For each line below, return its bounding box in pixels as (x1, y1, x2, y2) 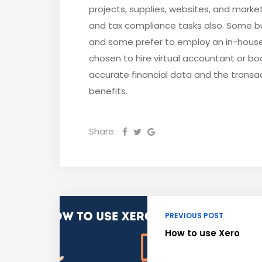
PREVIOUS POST (165, 211, 223, 221)
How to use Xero (165, 227, 240, 240)
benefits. (89, 85, 127, 98)
